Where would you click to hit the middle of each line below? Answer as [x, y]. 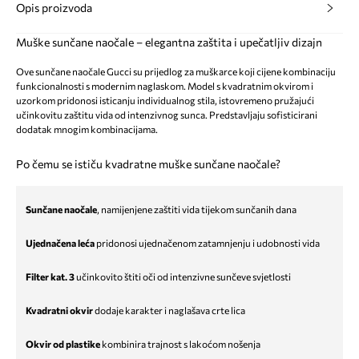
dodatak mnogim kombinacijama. [87, 129]
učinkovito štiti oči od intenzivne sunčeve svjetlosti [183, 277]
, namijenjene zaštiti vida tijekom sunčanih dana [197, 210]
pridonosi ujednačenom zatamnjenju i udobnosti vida [207, 243]
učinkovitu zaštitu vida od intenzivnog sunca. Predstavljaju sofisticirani [167, 115]
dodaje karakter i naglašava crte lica [169, 311]
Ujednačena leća [60, 243]
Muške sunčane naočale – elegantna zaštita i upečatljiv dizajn [169, 42]
